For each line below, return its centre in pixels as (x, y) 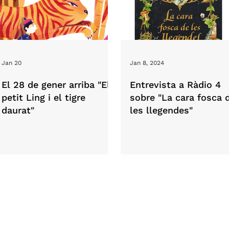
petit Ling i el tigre (43, 98)
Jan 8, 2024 (147, 63)
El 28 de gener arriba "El (56, 85)
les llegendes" (161, 110)
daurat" (18, 110)
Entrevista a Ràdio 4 (175, 85)
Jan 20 (12, 63)
